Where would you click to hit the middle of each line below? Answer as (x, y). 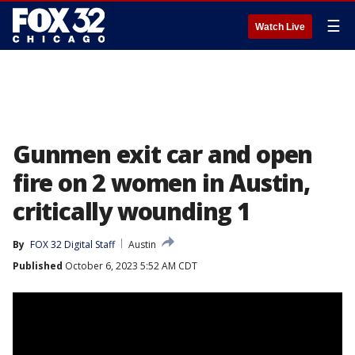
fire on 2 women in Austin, (161, 183)
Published (38, 266)
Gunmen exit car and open (163, 154)
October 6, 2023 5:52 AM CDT (130, 266)
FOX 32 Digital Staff (73, 244)
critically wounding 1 (132, 211)
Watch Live (280, 27)
